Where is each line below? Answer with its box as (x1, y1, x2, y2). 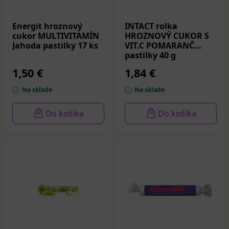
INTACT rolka (125, 20, 177, 32)
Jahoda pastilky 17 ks (12, 39, 98, 51)
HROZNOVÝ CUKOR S (125, 30, 209, 41)
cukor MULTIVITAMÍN (12, 30, 99, 41)
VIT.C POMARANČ (125, 39, 194, 51)
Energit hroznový (12, 20, 82, 32)
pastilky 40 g (125, 49, 176, 61)
